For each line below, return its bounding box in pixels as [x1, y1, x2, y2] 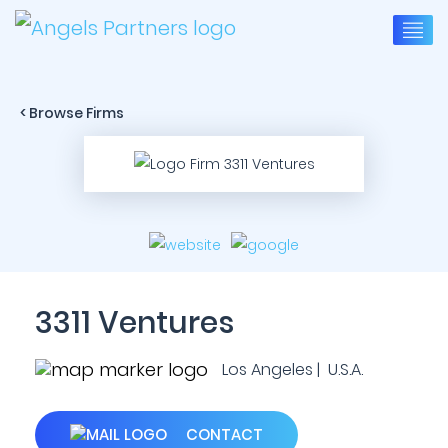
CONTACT [182, 424, 263, 445]
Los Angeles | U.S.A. [218, 358, 363, 381]
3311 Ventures [35, 302, 234, 344]
